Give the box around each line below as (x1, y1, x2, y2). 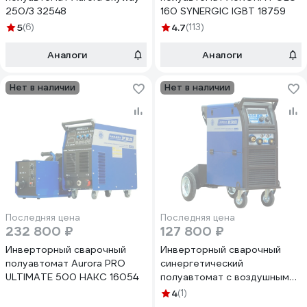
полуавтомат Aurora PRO (5, 257, 125, 269)
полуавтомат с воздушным (160, 271, 289, 283)
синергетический (160, 257, 243, 269)
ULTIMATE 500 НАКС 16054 (5, 271, 138, 283)
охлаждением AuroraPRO (160, 284, 280, 297)
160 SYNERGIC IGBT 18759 (160, 5, 286, 17)
